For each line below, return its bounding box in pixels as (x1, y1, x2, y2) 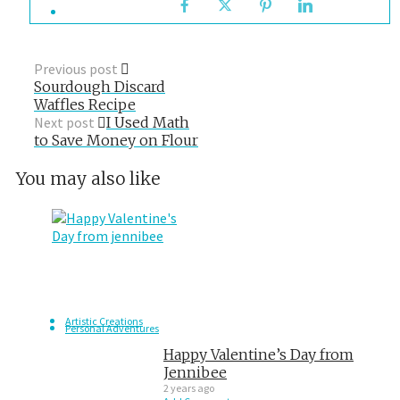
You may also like (16, 167, 160, 189)
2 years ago (163, 380, 214, 395)
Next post (34, 112, 95, 131)
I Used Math (106, 112, 189, 131)
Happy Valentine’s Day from (163, 345, 354, 363)
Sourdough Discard (34, 77, 165, 96)
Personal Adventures (65, 321, 159, 335)
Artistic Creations (65, 313, 143, 328)
